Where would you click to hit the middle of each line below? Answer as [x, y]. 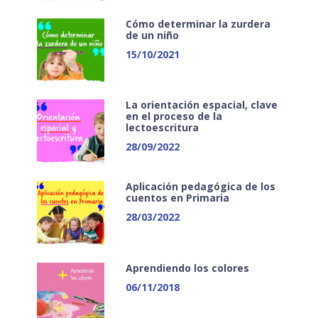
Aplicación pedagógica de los [200, 186]
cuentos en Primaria [177, 197]
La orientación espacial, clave [201, 105]
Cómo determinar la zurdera [198, 23]
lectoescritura [162, 128]
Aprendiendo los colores [187, 268]
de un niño [152, 35]
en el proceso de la [174, 116]
